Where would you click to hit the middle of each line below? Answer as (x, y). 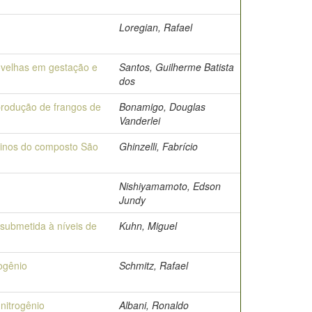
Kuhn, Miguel (148, 226)
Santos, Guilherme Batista (177, 67)
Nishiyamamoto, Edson (170, 186)
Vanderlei (140, 120)
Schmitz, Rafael (154, 265)
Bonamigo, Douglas (162, 107)
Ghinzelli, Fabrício (158, 146)
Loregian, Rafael (156, 27)
